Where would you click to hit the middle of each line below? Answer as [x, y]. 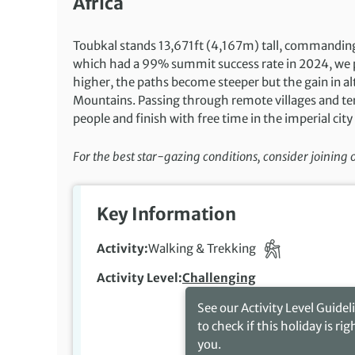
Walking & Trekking [203, 248]
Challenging [219, 278]
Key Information [166, 214]
